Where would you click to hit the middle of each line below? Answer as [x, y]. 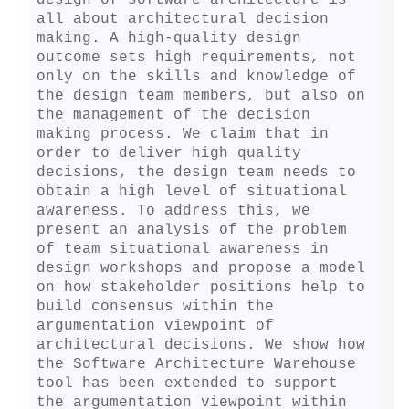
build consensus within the [156, 307]
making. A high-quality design [169, 39]
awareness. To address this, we [174, 211]
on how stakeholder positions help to [201, 288]
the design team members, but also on [201, 96]
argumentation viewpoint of [156, 326]
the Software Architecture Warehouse [197, 365]
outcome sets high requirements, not [197, 58]
